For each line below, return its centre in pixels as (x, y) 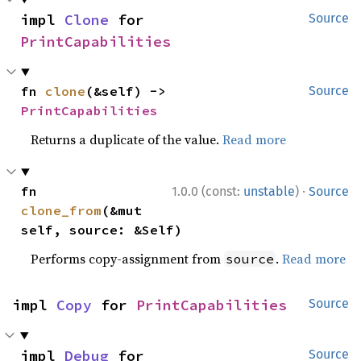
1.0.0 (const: (207, 191)
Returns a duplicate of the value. (127, 139)
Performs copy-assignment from (128, 259)
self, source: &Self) (102, 230)
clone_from (62, 210)
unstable (269, 191)
